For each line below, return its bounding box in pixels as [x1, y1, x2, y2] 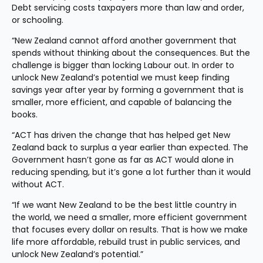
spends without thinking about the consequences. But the [12, 47, 250, 59]
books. [12, 109, 38, 120]
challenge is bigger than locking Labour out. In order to [12, 59, 234, 71]
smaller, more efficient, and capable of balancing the [12, 96, 232, 108]
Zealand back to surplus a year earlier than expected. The [12, 141, 248, 153]
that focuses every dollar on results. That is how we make [12, 224, 248, 235]
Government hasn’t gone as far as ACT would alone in [12, 154, 234, 166]
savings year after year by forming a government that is [12, 84, 244, 96]
